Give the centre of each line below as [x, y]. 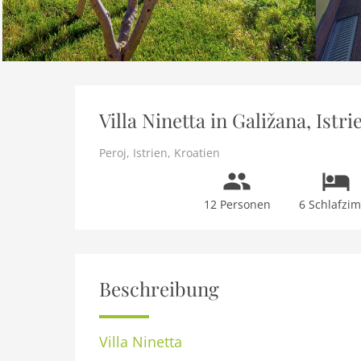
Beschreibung [159, 288]
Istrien [150, 153]
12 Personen [237, 204]
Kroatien [197, 153]
